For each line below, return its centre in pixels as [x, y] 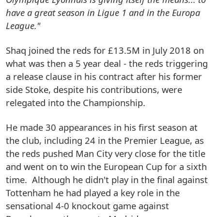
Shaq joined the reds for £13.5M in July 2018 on [105, 50]
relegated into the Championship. [76, 102]
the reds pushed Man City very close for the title [106, 153]
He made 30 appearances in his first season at [102, 127]
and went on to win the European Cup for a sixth [106, 166]
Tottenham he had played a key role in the [93, 192]
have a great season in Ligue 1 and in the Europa [103, 12]
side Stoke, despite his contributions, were [94, 89]
